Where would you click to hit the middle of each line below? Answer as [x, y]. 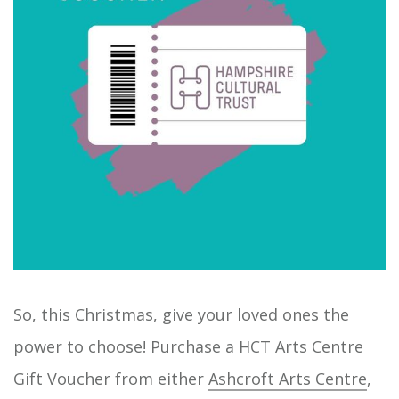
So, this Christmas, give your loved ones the [181, 314]
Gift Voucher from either [111, 378]
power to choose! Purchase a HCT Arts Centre [188, 346]
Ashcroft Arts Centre [288, 378]
